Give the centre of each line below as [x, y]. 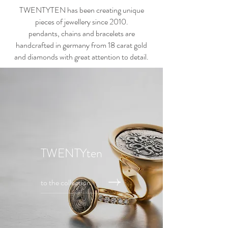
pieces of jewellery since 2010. [81, 21]
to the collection [66, 182]
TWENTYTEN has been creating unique [81, 10]
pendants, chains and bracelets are [81, 33]
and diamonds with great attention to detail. [81, 56]
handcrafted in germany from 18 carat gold [81, 45]
